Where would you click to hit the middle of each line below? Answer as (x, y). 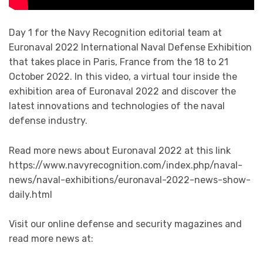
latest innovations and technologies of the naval (117, 106)
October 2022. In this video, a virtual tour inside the (123, 77)
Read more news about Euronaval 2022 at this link (120, 150)
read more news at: (51, 239)
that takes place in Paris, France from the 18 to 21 (119, 62)
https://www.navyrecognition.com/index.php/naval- (126, 165)
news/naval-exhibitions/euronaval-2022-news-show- (130, 180)
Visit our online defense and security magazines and (125, 224)
